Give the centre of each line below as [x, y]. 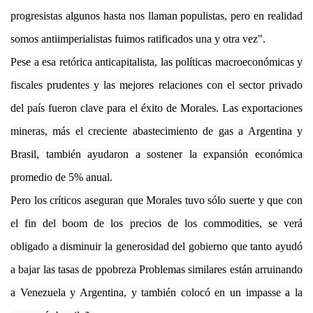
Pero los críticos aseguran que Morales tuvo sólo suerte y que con [156, 200]
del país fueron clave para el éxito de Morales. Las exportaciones [156, 108]
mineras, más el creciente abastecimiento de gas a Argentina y [156, 131]
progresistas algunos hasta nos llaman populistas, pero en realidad [156, 15]
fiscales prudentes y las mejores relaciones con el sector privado [156, 85]
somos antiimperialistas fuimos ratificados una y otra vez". [138, 38]
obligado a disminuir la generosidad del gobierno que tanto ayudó [156, 246]
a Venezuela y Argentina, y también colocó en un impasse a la [156, 292]
